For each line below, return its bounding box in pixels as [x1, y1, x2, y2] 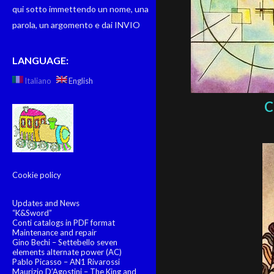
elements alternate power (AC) [12, 247, 122, 257]
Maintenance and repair [12, 228, 97, 237]
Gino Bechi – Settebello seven [12, 237, 117, 247]
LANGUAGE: [12, 54, 68, 66]
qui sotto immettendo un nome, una [12, 4, 149, 14]
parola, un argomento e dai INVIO [12, 20, 140, 30]
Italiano [24, 76, 51, 86]
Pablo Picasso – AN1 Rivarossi [12, 257, 120, 267]
